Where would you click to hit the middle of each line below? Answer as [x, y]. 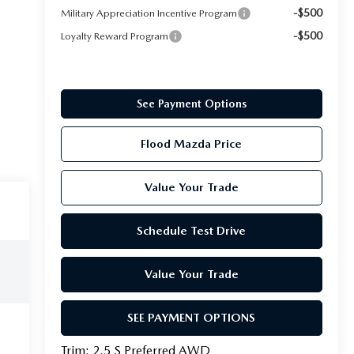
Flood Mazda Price [192, 143]
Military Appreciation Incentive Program [149, 13]
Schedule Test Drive [192, 230]
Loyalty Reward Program [114, 36]
